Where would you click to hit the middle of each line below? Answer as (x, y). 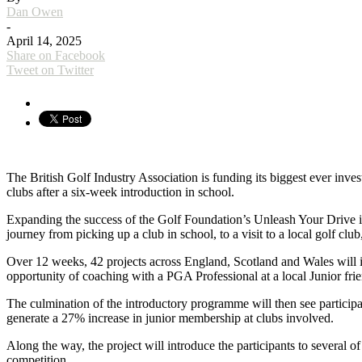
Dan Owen (35, 11)
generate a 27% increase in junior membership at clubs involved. (170, 318)
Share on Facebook (56, 55)
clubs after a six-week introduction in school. (120, 192)
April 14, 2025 (44, 40)
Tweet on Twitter (50, 69)
